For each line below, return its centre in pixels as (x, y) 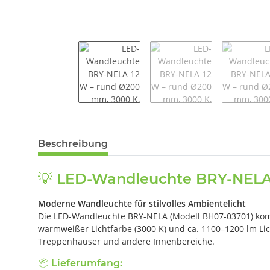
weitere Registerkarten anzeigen (103, 137)
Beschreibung (73, 143)
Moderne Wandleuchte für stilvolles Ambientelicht (142, 203)
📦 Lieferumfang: (80, 263)
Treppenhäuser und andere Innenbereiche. (126, 241)
